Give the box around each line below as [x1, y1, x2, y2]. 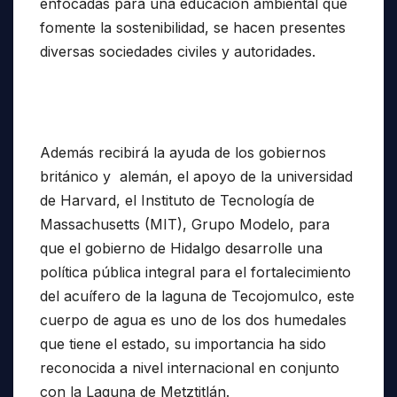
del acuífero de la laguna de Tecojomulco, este [40, 287, 354, 306]
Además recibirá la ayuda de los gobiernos [40, 144, 326, 162]
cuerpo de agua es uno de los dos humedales [40, 311, 346, 330]
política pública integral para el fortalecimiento [40, 263, 351, 282]
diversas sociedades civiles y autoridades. [40, 43, 315, 61]
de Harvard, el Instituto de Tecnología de [40, 191, 315, 210]
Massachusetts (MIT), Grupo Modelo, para [40, 215, 330, 234]
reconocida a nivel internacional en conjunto [40, 359, 339, 378]
